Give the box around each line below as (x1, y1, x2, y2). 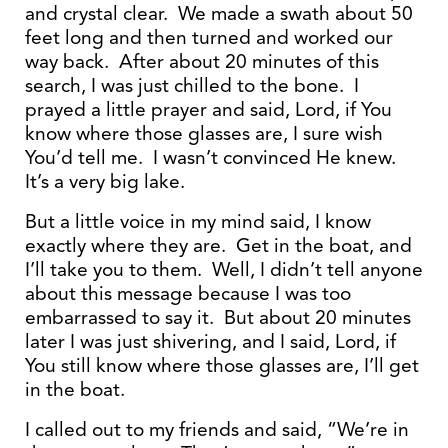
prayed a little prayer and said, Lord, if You (25, 97, 392, 122)
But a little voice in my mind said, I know (25, 209, 371, 234)
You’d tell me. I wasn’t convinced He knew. (25, 145, 401, 170)
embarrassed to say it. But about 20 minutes (25, 305, 411, 330)
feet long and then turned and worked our (25, 25, 393, 50)
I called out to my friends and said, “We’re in (25, 417, 409, 442)
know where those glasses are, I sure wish (25, 121, 383, 146)
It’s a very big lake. (25, 169, 185, 194)
